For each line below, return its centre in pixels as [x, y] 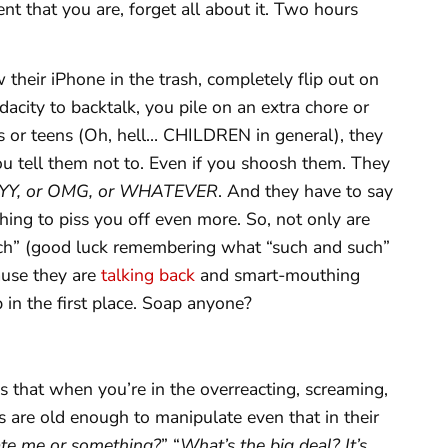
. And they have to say [305, 191]
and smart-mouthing [277, 275]
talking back [148, 275]
